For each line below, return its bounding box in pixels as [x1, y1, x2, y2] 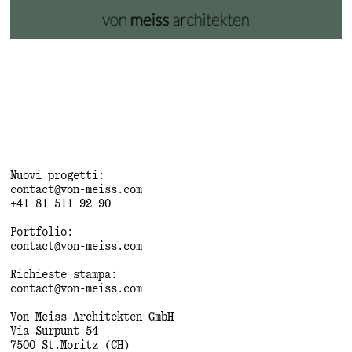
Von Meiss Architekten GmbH [10, 312, 174, 324]
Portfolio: [10, 227, 74, 239]
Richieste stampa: [10, 269, 118, 281]
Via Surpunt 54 [10, 326, 99, 338]
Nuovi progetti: [10, 170, 105, 182]
